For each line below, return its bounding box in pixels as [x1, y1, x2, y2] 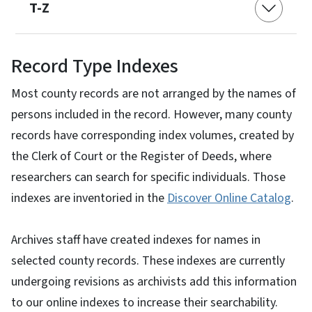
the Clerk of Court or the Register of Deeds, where [11, 148, 272, 166]
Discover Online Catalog [167, 189, 291, 208]
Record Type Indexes [11, 52, 178, 81]
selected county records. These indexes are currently [11, 252, 285, 270]
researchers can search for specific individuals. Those [11, 169, 286, 187]
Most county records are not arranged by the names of [11, 85, 296, 103]
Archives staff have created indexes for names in [11, 231, 260, 249]
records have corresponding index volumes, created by [11, 127, 294, 145]
